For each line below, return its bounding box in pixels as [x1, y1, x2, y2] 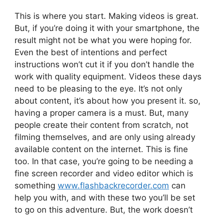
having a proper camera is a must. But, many [15, 108, 188, 118]
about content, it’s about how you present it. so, [15, 96, 201, 106]
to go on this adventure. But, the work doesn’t [15, 205, 193, 215]
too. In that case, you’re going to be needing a [15, 156, 193, 167]
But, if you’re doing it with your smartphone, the [15, 23, 200, 33]
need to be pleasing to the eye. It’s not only [15, 84, 182, 94]
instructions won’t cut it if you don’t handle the [15, 60, 194, 70]
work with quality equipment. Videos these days [15, 72, 201, 82]
